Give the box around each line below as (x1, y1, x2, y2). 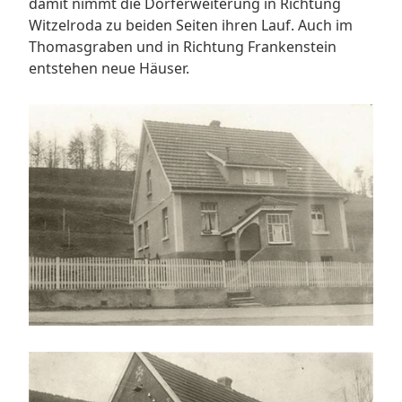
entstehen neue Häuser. (29, 58, 189, 78)
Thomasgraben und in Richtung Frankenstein (29, 37, 336, 57)
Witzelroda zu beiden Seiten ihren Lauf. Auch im (29, 15, 353, 35)
